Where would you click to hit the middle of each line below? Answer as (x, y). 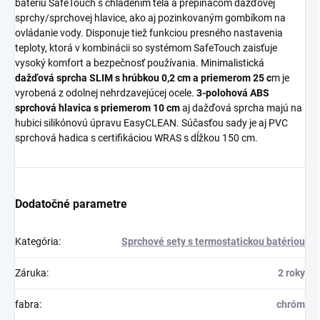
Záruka (31, 273)
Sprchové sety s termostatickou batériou (213, 242)
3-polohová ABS (232, 93)
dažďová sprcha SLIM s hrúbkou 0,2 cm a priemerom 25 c (143, 78)
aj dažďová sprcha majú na (241, 108)
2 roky (291, 273)
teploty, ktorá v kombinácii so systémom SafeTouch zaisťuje (146, 48)
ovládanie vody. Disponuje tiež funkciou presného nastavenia (149, 33)
